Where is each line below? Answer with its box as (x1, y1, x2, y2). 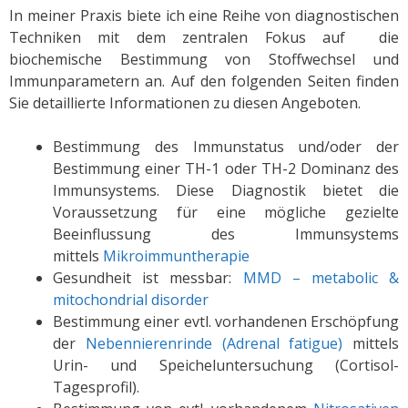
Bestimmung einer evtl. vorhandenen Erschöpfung (53, 311, 399, 331)
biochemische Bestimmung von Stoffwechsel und (9, 49, 399, 69)
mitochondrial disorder (53, 290, 209, 310)
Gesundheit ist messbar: (53, 268, 243, 288)
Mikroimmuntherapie (103, 246, 250, 266)
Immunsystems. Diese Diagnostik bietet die (53, 180, 399, 200)
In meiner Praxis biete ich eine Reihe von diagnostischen (9, 5, 399, 25)
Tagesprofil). (53, 377, 139, 397)
